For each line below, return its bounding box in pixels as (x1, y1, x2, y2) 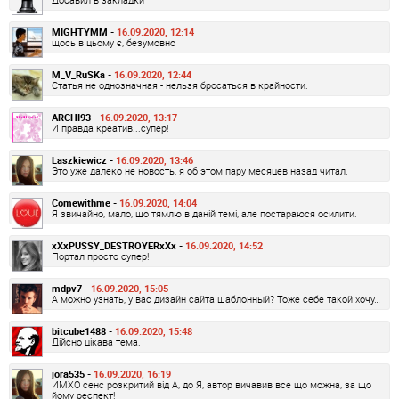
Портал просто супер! (52, 249, 149, 264)
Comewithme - (52, 196, 119, 210)
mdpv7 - (52, 281, 91, 296)
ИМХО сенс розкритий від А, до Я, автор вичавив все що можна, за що (52, 378, 371, 392)
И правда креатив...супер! (52, 121, 168, 135)
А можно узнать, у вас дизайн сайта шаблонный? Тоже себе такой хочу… (52, 292, 380, 306)
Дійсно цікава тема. (52, 335, 141, 349)
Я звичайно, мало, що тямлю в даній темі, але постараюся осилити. (52, 207, 357, 221)
